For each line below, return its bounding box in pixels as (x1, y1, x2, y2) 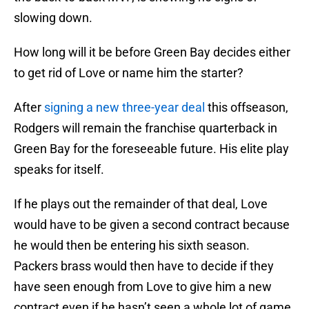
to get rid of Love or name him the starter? (14, 66, 243, 81)
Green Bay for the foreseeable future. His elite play (14, 141, 289, 157)
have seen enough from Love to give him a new (14, 279, 272, 295)
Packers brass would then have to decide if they (14, 259, 274, 274)
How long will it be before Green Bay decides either (14, 45, 290, 60)
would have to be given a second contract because (14, 217, 290, 232)
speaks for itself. (14, 162, 104, 177)
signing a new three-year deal (44, 100, 205, 115)
